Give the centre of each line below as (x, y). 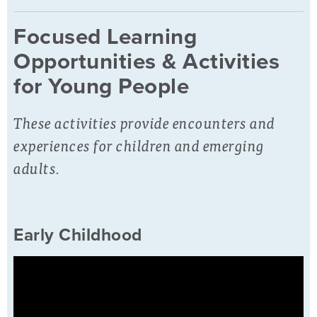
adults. (38, 168)
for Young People (101, 87)
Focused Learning (105, 37)
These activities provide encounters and (144, 122)
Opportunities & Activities (146, 62)
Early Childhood (78, 235)
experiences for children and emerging (139, 145)
